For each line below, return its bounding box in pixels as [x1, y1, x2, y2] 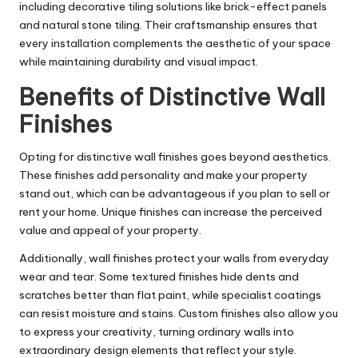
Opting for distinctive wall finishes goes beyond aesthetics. [19, 149, 331, 165]
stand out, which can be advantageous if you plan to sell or [19, 186, 330, 201]
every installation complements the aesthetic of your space [19, 36, 331, 51]
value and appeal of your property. [19, 223, 201, 238]
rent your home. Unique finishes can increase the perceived [19, 205, 322, 220]
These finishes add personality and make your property [19, 168, 308, 183]
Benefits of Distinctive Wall [19, 82, 325, 113]
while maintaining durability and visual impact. [19, 54, 258, 70]
